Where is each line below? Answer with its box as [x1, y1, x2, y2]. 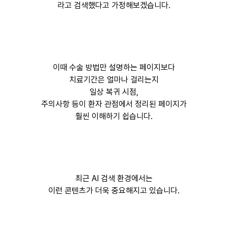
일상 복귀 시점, [89, 87, 138, 97]
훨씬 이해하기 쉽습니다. [75, 111, 153, 121]
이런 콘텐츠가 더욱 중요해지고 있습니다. [48, 185, 180, 195]
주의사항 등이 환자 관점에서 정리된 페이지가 [41, 99, 187, 109]
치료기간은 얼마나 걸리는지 [69, 74, 159, 84]
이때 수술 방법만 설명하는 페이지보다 [52, 62, 175, 72]
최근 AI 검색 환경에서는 [75, 173, 153, 183]
